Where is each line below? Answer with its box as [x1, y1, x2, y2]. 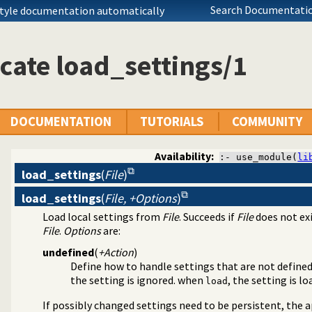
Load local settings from [42, 209, 162, 224]
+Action [98, 244, 134, 259]
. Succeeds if [179, 209, 237, 224]
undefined [42, 244, 94, 259]
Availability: [155, 149, 214, 164]
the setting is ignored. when [70, 272, 205, 287]
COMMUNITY [232, 114, 302, 130]
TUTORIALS [140, 114, 203, 130]
